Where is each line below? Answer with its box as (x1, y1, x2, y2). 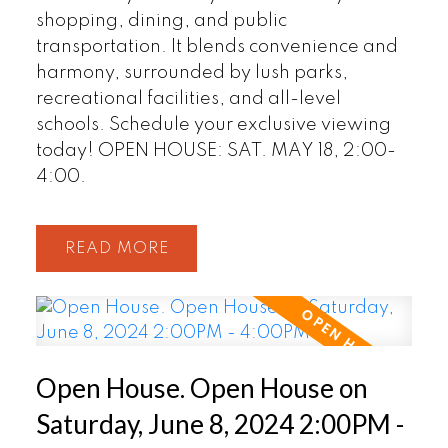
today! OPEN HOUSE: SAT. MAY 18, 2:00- (35, 141, 396, 160)
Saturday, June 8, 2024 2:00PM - (35, 408, 404, 441)
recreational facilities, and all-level (35, 89, 341, 108)
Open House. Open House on (35, 372, 368, 405)
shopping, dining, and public (35, 11, 287, 30)
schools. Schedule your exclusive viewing (35, 115, 391, 134)
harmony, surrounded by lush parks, (35, 63, 348, 82)
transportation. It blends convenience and (35, 37, 398, 56)
